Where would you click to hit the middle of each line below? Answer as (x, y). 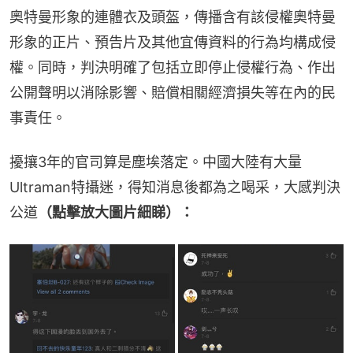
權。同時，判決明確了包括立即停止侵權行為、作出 (173, 68)
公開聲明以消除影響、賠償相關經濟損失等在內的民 (173, 93)
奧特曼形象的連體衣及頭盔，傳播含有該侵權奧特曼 (173, 17)
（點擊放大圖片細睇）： (116, 213)
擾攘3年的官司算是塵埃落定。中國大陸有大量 (156, 162)
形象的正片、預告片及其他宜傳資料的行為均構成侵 (173, 43)
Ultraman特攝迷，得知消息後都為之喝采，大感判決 (175, 188)
